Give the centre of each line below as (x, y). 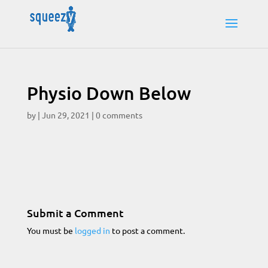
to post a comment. (147, 230)
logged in (92, 230)
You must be (51, 230)
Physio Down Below (109, 93)
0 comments (119, 115)
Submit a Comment (75, 213)
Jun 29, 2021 (66, 115)
